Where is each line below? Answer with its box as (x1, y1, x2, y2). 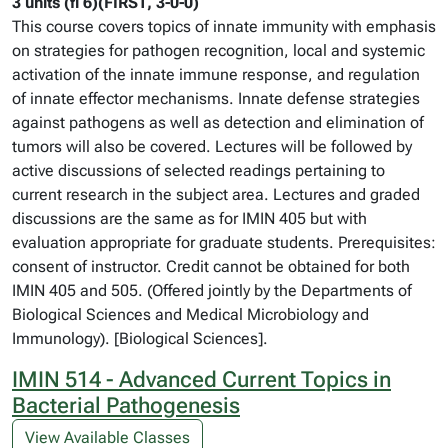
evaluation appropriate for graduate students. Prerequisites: (12, 233, 436, 252)
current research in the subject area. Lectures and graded (12, 185, 420, 204)
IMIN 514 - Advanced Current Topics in (12, 367, 391, 392)
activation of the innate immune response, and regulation (12, 65, 420, 84)
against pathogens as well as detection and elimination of (12, 113, 424, 132)
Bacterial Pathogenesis (12, 393, 240, 418)
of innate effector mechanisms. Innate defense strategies (12, 89, 420, 108)
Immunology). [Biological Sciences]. (12, 329, 268, 348)
